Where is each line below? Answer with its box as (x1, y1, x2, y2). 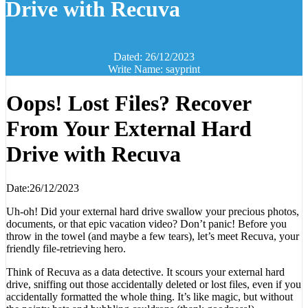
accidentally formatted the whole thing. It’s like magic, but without (6, 290, 293, 302)
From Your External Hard (6, 116, 252, 142)
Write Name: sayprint (108, 63, 200, 75)
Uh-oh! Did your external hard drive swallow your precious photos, (6, 205, 299, 217)
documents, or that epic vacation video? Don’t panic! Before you (6, 217, 287, 230)
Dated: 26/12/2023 (113, 51, 195, 63)
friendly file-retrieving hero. (6, 242, 126, 254)
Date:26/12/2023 (6, 181, 79, 194)
